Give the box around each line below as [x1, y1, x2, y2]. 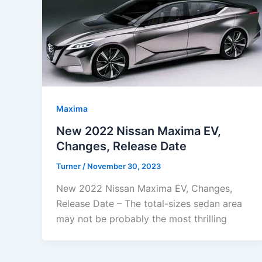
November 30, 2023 [87, 161, 161, 171]
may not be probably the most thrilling [56, 212, 227, 225]
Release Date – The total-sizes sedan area [56, 197, 242, 209]
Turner [56, 161, 82, 171]
